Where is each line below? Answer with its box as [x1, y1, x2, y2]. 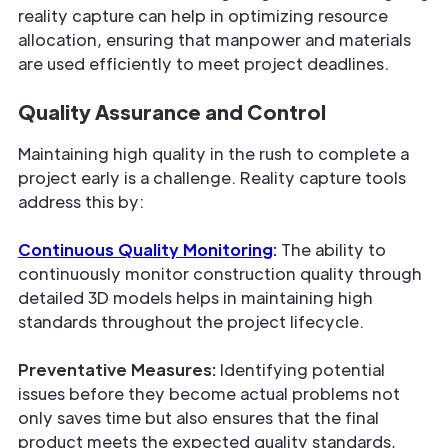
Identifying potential [216, 359, 385, 381]
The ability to [281, 239, 386, 261]
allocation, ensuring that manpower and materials [18, 29, 411, 51]
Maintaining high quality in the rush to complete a [18, 143, 409, 165]
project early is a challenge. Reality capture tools [18, 167, 406, 189]
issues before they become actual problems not [18, 383, 400, 405]
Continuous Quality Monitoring [18, 239, 273, 261]
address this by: [18, 191, 144, 213]
